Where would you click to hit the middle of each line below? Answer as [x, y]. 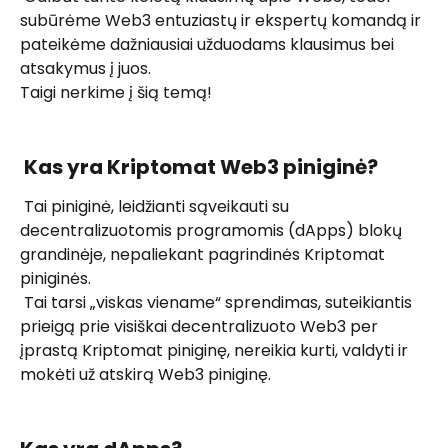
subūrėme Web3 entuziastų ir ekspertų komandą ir [222, 20]
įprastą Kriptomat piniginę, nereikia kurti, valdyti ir [216, 351]
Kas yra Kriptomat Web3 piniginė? [203, 167]
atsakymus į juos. [87, 68]
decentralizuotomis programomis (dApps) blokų [213, 231]
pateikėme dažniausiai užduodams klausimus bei [209, 44]
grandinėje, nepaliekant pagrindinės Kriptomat [204, 255]
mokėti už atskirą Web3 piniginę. [147, 375]
